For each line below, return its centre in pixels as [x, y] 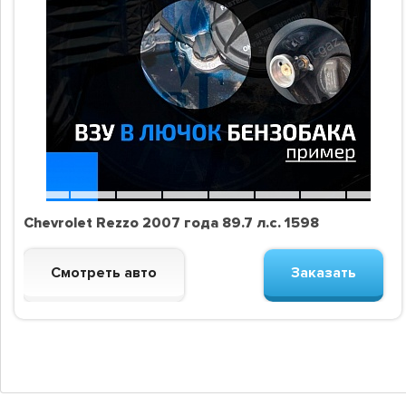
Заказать [324, 273]
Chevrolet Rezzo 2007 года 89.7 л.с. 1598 [171, 223]
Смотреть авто [104, 273]
